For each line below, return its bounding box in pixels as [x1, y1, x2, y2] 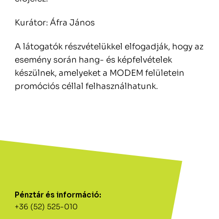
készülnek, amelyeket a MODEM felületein [15, 68, 184, 79]
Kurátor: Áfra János [15, 18, 95, 28]
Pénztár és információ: [15, 190, 101, 200]
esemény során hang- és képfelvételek [15, 55, 172, 66]
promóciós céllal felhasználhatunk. [15, 81, 158, 92]
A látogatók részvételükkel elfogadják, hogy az [15, 42, 203, 52]
